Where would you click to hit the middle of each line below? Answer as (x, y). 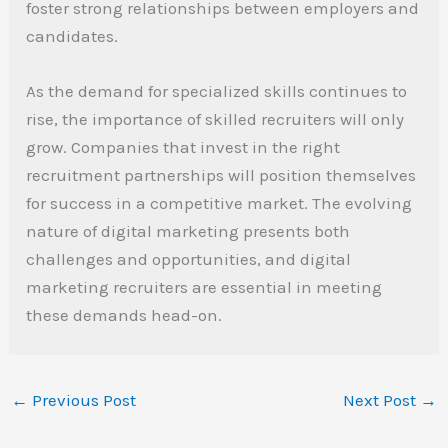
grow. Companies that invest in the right (183, 147)
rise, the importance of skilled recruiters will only (215, 119)
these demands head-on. (124, 315)
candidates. (72, 36)
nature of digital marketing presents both (188, 231)
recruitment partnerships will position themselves (221, 175)
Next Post (381, 400)
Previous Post (82, 400)
